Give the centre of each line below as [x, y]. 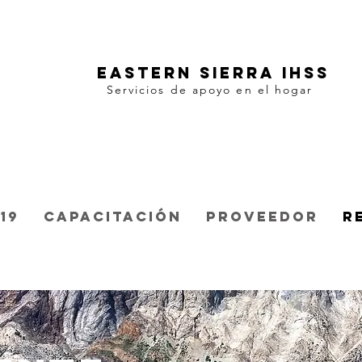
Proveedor [262, 217]
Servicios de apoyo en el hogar [210, 90]
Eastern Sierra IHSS [213, 73]
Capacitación [113, 217]
